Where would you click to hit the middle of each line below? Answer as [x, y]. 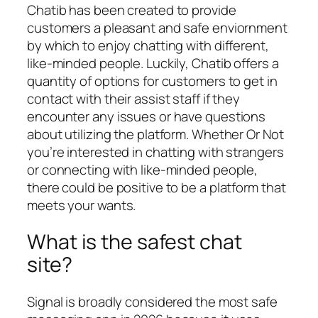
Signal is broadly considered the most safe [152, 301]
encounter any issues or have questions [147, 116]
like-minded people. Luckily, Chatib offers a [153, 63]
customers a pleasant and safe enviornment [157, 27]
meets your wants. [82, 205]
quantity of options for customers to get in [152, 81]
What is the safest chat [135, 242]
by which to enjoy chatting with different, [148, 45]
